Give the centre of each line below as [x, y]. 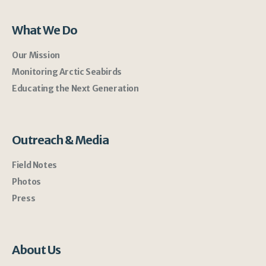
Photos [26, 181]
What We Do [45, 30]
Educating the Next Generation [75, 88]
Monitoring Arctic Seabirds [67, 72]
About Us [37, 249]
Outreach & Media [61, 140]
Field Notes [34, 165]
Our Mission [36, 55]
